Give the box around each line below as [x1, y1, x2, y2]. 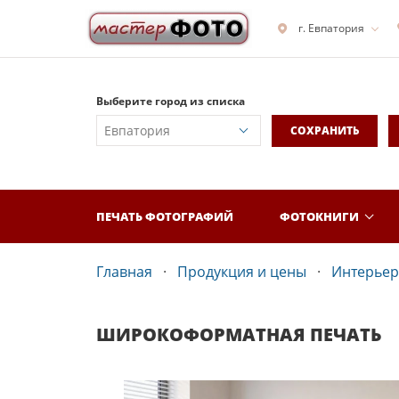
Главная [96, 262, 152, 281]
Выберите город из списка [96, 94, 245, 109]
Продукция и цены [177, 262, 306, 281]
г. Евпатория [298, 20, 364, 36]
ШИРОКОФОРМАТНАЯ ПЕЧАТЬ [96, 322, 381, 346]
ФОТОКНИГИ [280, 208, 359, 224]
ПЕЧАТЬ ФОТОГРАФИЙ [96, 208, 233, 224]
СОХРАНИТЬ [289, 123, 359, 138]
